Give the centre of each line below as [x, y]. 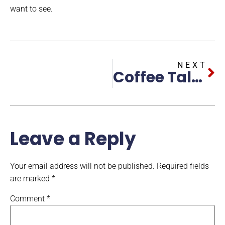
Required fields [183, 166]
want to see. [31, 9]
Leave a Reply [73, 139]
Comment [28, 199]
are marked [31, 179]
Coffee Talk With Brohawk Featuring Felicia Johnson [197, 78]
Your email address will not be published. [82, 166]
